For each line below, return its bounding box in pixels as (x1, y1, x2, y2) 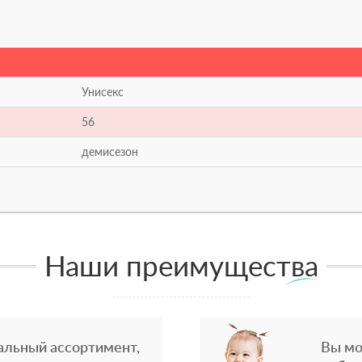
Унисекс (82, 85, 124, 99)
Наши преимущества (44, 248, 318, 283)
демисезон (82, 145, 138, 159)
